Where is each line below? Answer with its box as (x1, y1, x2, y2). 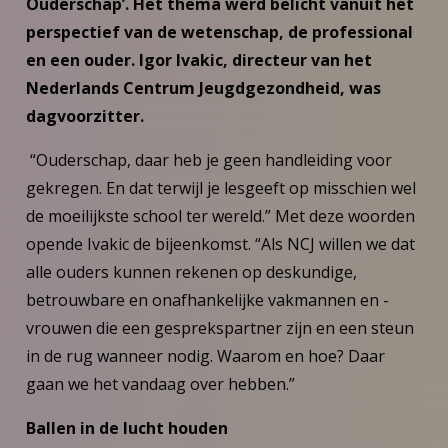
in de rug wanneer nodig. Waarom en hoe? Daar (25, 344, 385, 367)
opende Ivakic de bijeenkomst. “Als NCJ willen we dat (25, 232, 415, 255)
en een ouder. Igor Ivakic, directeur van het (25, 48, 372, 71)
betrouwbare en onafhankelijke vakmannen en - (25, 288, 389, 311)
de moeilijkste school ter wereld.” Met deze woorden (25, 204, 415, 227)
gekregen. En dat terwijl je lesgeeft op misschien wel (25, 176, 416, 199)
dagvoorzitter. (25, 104, 144, 127)
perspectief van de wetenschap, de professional (25, 20, 413, 43)
